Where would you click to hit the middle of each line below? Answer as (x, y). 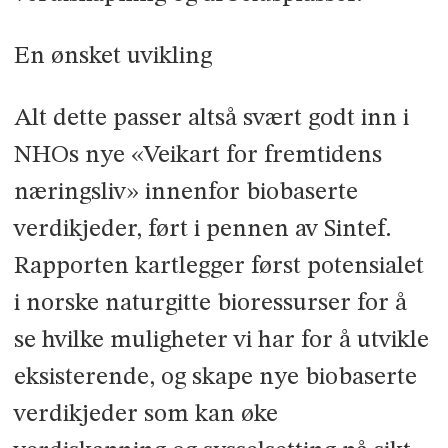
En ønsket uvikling (112, 56)
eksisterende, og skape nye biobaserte (215, 377)
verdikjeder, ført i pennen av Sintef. (202, 229)
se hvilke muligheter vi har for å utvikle (221, 340)
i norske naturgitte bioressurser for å (210, 303)
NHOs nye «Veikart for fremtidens (197, 155)
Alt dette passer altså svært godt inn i (211, 118)
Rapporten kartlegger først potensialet (218, 266)
